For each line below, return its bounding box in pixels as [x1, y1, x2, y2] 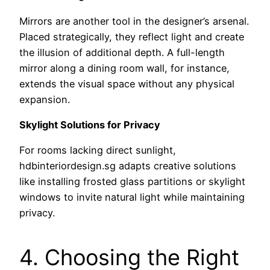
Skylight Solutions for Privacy [19, 119, 160, 131]
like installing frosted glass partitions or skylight [19, 175, 245, 188]
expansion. [19, 93, 70, 105]
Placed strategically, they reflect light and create [19, 30, 244, 43]
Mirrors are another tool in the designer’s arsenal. [19, 14, 249, 27]
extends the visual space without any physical [19, 77, 234, 90]
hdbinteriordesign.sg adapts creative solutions [19, 160, 236, 172]
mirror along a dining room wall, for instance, [19, 61, 230, 74]
